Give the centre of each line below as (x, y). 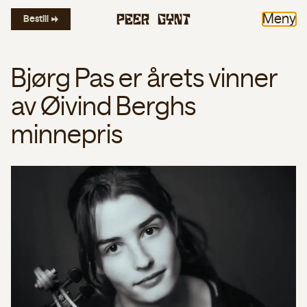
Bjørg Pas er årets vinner (145, 79)
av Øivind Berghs (103, 108)
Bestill (36, 19)
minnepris (67, 136)
